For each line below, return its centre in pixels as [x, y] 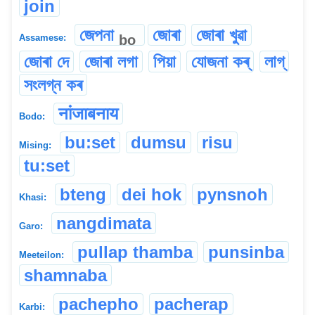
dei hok [152, 194]
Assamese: [43, 38]
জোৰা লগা [111, 61]
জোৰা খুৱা [221, 35]
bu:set [90, 142]
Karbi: [32, 307]
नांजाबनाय [88, 113]
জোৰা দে [46, 61]
